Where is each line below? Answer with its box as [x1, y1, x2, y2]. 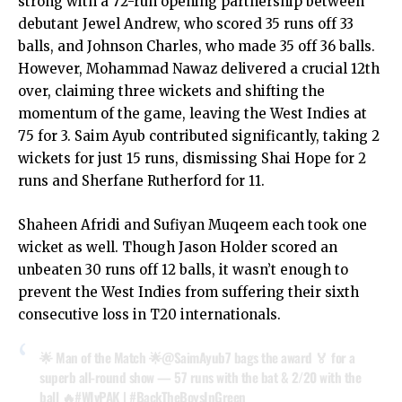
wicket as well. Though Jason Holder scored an [18, 239, 337, 256]
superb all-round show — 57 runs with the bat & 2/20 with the [39, 367, 361, 387]
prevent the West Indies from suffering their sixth [18, 284, 359, 301]
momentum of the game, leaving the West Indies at [18, 105, 367, 122]
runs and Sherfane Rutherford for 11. [18, 172, 265, 189]
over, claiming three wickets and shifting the [18, 83, 325, 100]
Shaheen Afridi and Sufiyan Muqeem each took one [18, 216, 367, 233]
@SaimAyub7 [162, 347, 231, 367]
